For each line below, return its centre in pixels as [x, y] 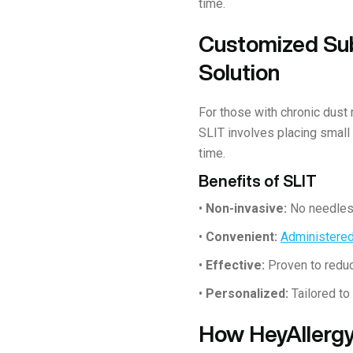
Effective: [235, 265]
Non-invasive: [246, 208]
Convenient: [242, 236]
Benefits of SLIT [258, 180]
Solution [239, 72]
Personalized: [247, 293]
